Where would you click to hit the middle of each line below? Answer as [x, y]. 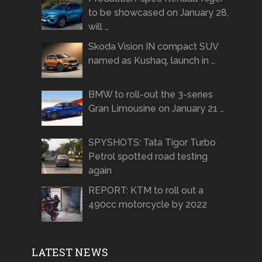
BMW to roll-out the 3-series [150, 94]
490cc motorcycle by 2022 [147, 204]
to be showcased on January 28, [158, 12]
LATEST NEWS [70, 252]
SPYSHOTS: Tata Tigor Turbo [152, 142]
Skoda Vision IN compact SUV [153, 46]
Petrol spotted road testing [148, 156]
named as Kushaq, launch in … [151, 60]
